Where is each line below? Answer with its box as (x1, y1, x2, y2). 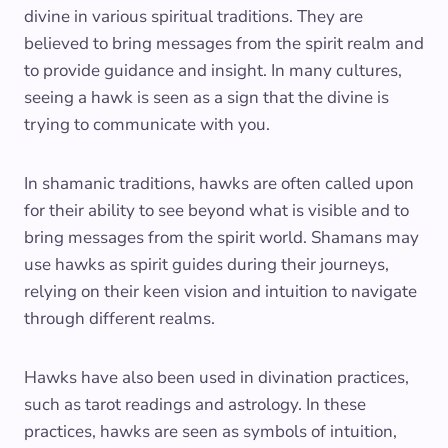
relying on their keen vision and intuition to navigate (24, 280, 417, 304)
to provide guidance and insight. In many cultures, (24, 59, 402, 83)
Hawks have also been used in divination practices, (24, 366, 409, 390)
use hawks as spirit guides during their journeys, (24, 253, 389, 277)
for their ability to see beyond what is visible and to (24, 199, 409, 223)
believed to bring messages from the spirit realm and (24, 32, 424, 56)
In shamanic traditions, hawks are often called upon (24, 172, 414, 196)
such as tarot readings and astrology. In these (24, 393, 366, 417)
